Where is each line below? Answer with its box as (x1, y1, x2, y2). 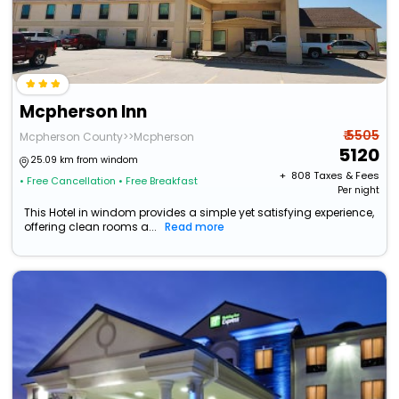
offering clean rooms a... (24, 219, 158, 235)
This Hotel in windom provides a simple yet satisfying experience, (24, 205, 375, 221)
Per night (337, 183, 379, 198)
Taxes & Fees (313, 168, 379, 183)
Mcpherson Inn (20, 100, 148, 125)
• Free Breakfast (118, 174, 199, 189)
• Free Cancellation (20, 174, 117, 189)
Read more (165, 219, 225, 235)
